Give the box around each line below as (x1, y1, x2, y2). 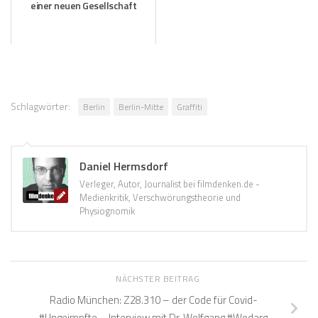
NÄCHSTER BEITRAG (116, 272, 202, 286)
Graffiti (177, 100, 202, 114)
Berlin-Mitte (119, 100, 163, 114)
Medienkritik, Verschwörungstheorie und (79, 190, 241, 205)
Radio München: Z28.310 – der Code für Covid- (49, 291, 258, 308)
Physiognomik (79, 204, 135, 219)
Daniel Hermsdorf (79, 158, 168, 175)
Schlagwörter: (11, 99, 70, 114)
